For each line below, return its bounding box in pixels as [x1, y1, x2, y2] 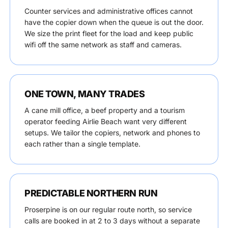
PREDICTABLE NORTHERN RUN [24, 188, 158, 198]
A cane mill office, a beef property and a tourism [24, 106, 185, 115]
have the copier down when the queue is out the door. [24, 18, 204, 26]
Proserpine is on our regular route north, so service [24, 205, 192, 214]
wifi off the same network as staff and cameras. [24, 40, 182, 49]
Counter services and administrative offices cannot [24, 7, 193, 15]
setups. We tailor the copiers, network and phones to [24, 128, 200, 137]
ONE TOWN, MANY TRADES [24, 89, 145, 99]
